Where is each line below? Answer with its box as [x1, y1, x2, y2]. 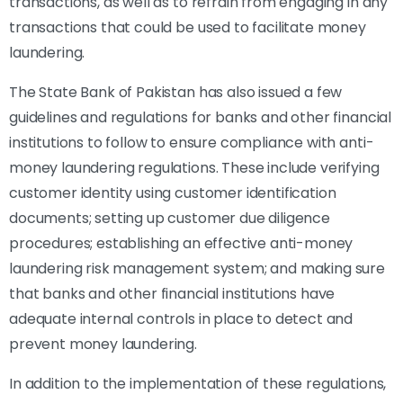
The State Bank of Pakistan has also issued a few [9, 81, 343, 103]
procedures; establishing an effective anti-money [9, 232, 354, 254]
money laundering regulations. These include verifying [9, 157, 380, 178]
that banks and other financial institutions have [9, 282, 336, 304]
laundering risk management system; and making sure [9, 257, 385, 279]
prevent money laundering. [9, 333, 197, 354]
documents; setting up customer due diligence [9, 207, 330, 228]
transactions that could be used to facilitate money [9, 16, 366, 38]
